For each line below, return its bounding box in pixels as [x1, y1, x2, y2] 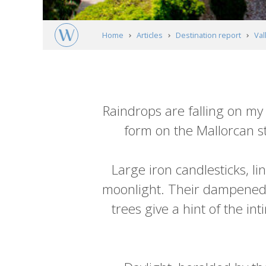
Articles [136, 30, 163, 41]
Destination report [175, 30, 241, 41]
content [97, 90, 175, 119]
